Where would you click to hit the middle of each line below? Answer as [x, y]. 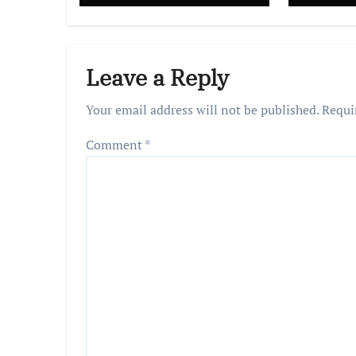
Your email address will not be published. [202, 110]
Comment [115, 145]
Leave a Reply [157, 78]
